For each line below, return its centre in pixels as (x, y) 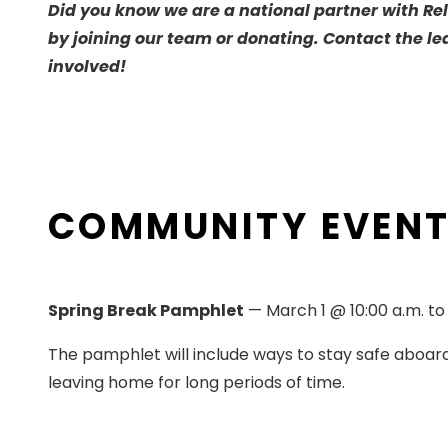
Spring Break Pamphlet (146, 311)
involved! (87, 66)
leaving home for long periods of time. (196, 383)
